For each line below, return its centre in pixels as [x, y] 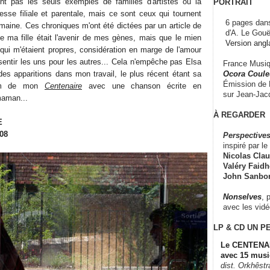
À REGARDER [239, 115]
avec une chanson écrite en [142, 86]
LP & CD [229, 227]
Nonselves [242, 196]
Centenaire [63, 86]
